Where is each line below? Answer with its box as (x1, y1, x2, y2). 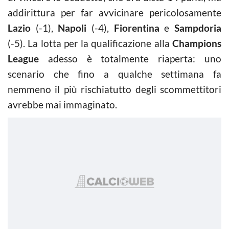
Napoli (53, 22, 87, 34)
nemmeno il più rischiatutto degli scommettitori (8, 83, 221, 95)
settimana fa (161, 68, 222, 80)
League (8, 53, 39, 64)
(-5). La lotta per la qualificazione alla (8, 37, 170, 49)
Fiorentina (109, 22, 159, 34)
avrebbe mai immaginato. (8, 99, 117, 110)
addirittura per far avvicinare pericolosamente (8, 7, 221, 18)
